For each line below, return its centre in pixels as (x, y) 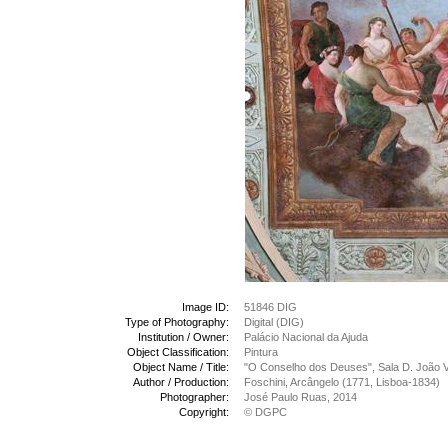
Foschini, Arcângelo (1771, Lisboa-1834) (342, 382)
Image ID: (205, 307)
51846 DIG (270, 307)
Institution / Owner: (183, 337)
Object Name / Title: (181, 367)
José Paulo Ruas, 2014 (300, 397)
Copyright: (204, 412)
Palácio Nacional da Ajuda (306, 337)
